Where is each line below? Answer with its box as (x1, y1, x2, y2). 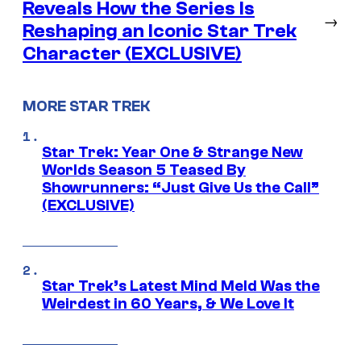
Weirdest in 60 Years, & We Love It (42, 294, 294, 313)
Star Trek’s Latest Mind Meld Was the (42, 276, 320, 295)
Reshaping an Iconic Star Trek (23, 20, 297, 43)
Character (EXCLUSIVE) (23, 43, 242, 65)
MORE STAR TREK (23, 98, 150, 116)
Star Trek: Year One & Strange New (42, 143, 303, 161)
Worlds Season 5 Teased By (42, 160, 246, 179)
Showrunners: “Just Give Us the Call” (42, 178, 319, 197)
